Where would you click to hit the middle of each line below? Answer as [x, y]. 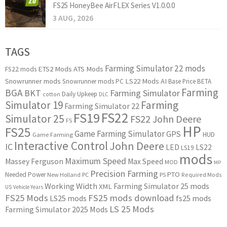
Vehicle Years [28, 187]
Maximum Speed [96, 161]
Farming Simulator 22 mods [155, 69]
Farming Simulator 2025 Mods [56, 210]
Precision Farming [124, 174]
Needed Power [25, 175]
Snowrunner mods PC [93, 82]
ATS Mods [88, 69]
